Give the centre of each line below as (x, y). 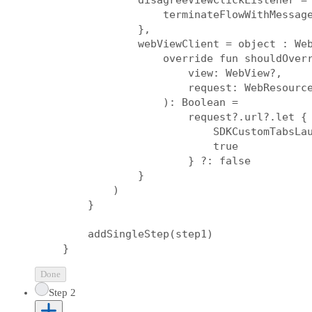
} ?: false (157, 161)
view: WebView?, (172, 73)
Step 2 (62, 292)
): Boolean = (150, 102)
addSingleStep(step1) (138, 234)
